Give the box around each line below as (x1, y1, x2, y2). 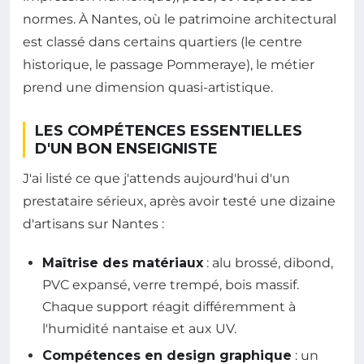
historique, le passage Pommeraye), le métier (23, 56, 314, 72)
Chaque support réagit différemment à (42, 298, 296, 314)
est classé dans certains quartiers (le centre (23, 33, 302, 50)
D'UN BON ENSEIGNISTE (35, 139, 218, 158)
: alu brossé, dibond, (203, 254, 333, 271)
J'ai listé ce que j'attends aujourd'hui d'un (23, 170, 290, 186)
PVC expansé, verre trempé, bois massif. (42, 276, 299, 292)
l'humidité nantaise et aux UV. (42, 320, 236, 336)
